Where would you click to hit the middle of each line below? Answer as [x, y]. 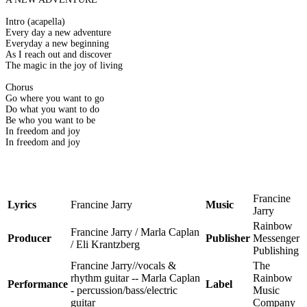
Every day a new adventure [58, 33]
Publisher [228, 238]
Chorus [19, 88]
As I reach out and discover [59, 55]
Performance [38, 284]
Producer [29, 238]
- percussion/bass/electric [124, 291]
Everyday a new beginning [57, 44]
